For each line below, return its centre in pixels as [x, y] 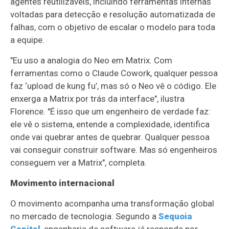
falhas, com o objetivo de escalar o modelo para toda [113, 27]
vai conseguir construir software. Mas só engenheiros [114, 150]
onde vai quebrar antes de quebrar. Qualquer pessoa [110, 137]
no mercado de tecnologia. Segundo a [85, 216]
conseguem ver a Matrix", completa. [79, 162]
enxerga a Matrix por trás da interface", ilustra [98, 98]
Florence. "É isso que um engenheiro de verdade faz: [111, 111]
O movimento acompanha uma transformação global [112, 203]
